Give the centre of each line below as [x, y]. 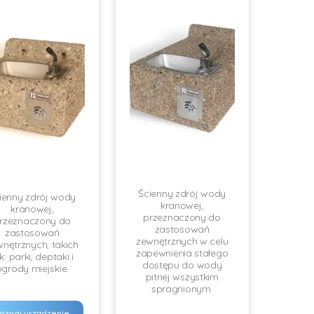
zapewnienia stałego [182, 253]
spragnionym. [182, 289]
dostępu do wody [182, 265]
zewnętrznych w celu [182, 241]
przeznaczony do [182, 217]
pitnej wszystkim [182, 277]
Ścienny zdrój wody [182, 193]
